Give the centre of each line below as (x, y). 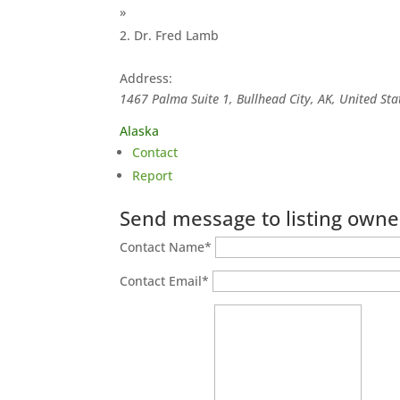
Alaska (143, 131)
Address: (146, 78)
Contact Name (162, 247)
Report (153, 175)
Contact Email (161, 281)
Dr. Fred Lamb (177, 35)
